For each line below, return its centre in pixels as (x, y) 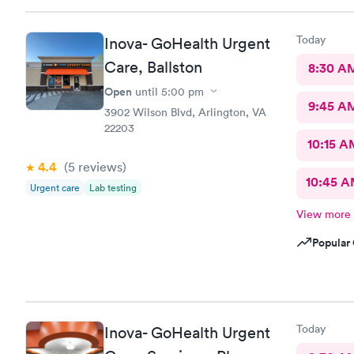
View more (323, 214)
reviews (99, 166)
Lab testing (113, 187)
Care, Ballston (153, 67)
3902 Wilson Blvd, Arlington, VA (185, 112)
